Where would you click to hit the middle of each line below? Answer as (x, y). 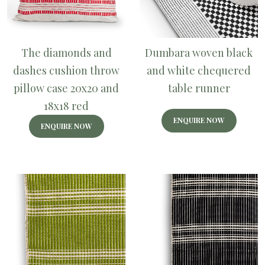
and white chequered (199, 70)
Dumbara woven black (199, 52)
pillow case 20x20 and (66, 88)
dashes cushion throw (66, 70)
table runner (199, 88)
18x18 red (66, 106)
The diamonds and (66, 52)
